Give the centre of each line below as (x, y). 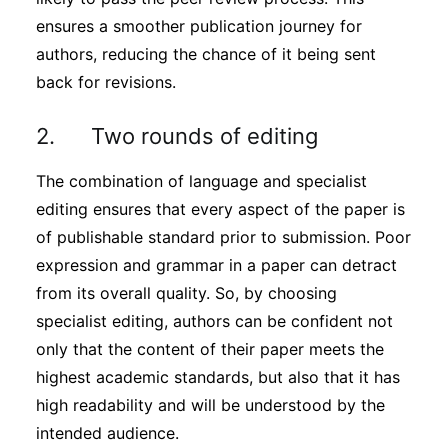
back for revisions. (106, 82)
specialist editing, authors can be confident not (214, 321)
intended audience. (107, 433)
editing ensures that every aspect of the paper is (220, 209)
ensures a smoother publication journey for (199, 26)
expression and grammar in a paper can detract (216, 265)
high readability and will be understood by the (210, 405)
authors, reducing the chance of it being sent (206, 54)
